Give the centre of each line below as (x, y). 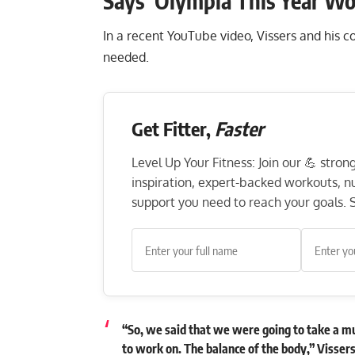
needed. (126, 57)
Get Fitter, (173, 129)
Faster (239, 129)
